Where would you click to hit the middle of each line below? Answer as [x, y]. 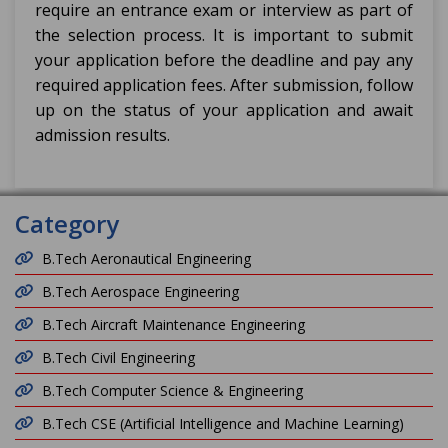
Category [67, 223]
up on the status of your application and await [224, 110]
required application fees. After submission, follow [224, 85]
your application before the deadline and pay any [224, 60]
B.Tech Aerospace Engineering [140, 291]
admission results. [102, 135]
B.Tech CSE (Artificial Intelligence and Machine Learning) [223, 423]
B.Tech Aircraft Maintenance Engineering [173, 324]
